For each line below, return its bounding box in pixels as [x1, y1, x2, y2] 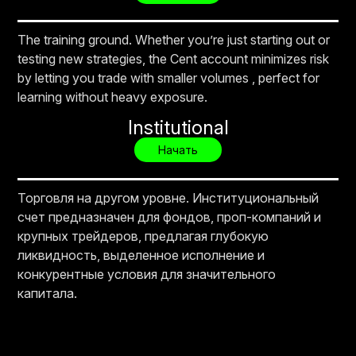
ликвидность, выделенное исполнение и [17, 246, 265, 263]
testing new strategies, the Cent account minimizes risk [17, 50, 330, 67]
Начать [158, 142, 198, 157]
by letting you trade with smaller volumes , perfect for [17, 69, 320, 86]
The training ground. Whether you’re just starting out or [17, 31, 331, 48]
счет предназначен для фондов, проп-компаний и [17, 208, 322, 225]
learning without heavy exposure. [17, 88, 208, 105]
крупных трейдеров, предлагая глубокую [17, 227, 269, 244]
